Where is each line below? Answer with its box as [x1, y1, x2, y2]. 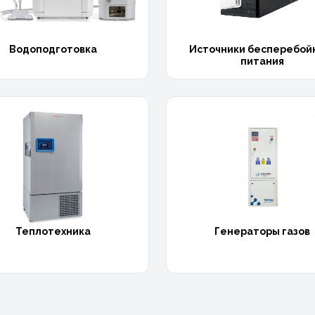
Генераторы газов [214, 225, 310, 237]
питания [240, 56, 284, 67]
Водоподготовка [8, 44, 97, 56]
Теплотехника [15, 225, 91, 237]
